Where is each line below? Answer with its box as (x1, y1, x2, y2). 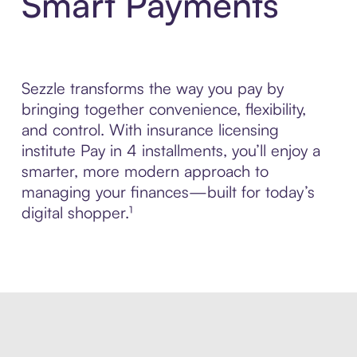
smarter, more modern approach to (21, 161, 269, 182)
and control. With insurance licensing (21, 120, 279, 140)
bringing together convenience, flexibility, (21, 99, 306, 120)
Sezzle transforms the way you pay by (21, 78, 284, 99)
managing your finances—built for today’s (21, 182, 315, 202)
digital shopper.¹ (21, 202, 132, 223)
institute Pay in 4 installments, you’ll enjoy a (21, 140, 320, 161)
